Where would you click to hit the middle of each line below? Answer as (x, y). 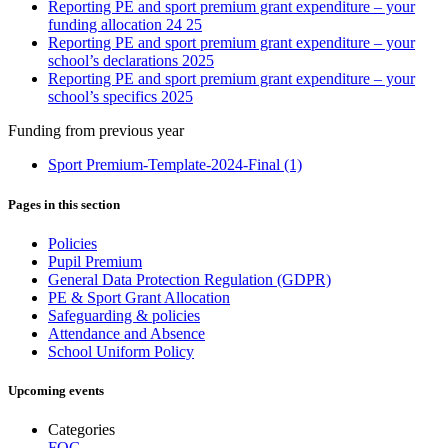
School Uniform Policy (121, 351)
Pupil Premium (95, 261)
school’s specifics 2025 (120, 97)
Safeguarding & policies (124, 315)
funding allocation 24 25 (125, 25)
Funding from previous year (96, 131)
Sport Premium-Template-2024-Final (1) (175, 165)
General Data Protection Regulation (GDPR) (189, 279)
